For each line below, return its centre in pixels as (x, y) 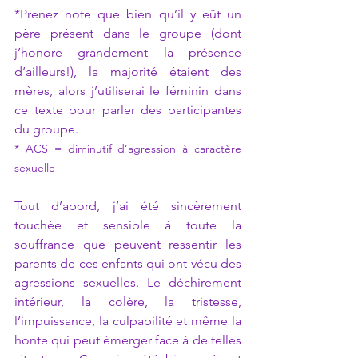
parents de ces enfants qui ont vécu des (128, 263)
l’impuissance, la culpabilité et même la (128, 321)
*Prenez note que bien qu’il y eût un (128, 14)
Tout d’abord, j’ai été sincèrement (128, 206)
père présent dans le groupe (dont (128, 33)
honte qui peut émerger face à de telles (128, 340)
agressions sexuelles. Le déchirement (128, 282)
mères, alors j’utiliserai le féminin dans (128, 91)
